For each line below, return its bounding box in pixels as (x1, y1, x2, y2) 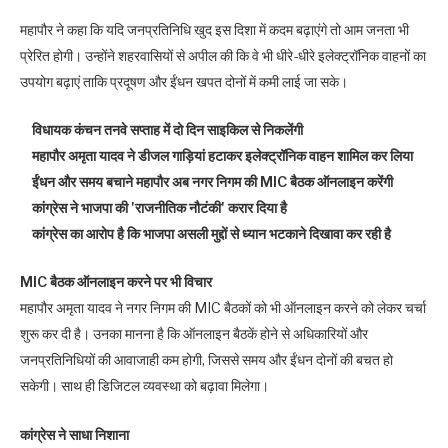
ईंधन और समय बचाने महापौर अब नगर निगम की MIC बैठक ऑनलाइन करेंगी (20, 173, 393, 192)
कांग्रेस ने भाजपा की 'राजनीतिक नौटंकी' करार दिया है (20, 199, 287, 218)
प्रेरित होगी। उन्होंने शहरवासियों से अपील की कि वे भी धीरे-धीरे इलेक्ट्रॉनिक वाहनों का (20, 47, 426, 66)
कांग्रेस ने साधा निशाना (20, 425, 129, 444)
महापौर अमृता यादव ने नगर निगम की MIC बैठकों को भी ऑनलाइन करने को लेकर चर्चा (20, 299, 426, 318)
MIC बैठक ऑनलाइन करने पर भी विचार (20, 273, 212, 292)
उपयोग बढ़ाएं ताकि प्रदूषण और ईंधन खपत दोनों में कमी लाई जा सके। (20, 73, 348, 92)
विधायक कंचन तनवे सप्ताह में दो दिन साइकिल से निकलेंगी (20, 121, 303, 140)
